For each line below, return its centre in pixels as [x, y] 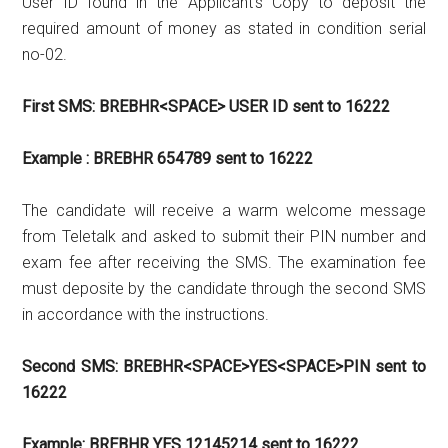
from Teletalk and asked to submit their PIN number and [224, 236]
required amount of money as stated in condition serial [224, 28]
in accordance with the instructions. [146, 314]
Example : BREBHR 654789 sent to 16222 [168, 158]
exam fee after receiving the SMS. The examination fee [224, 262]
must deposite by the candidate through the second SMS [224, 288]
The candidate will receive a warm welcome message [224, 210]
